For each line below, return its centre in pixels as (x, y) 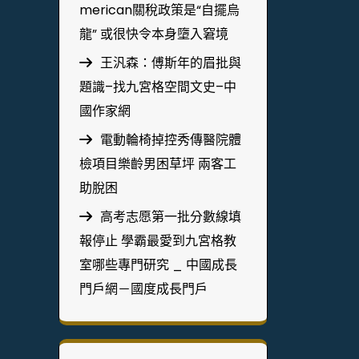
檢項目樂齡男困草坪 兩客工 (158, 164)
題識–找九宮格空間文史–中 (158, 87)
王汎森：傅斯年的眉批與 (171, 63)
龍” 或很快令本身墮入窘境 (154, 34)
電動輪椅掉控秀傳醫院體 (171, 140)
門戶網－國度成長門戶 (143, 289)
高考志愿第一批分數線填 (171, 217)
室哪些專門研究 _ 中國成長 (158, 265)
